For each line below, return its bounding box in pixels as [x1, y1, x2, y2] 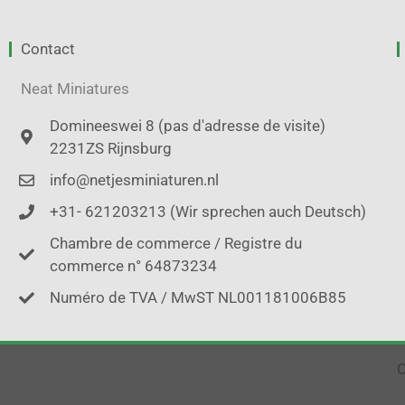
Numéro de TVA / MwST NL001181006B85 [50, 287, 347, 306]
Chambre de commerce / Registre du [50, 233, 303, 252]
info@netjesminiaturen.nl [50, 170, 220, 189]
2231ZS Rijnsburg [50, 138, 173, 157]
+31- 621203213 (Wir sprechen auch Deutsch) [50, 202, 367, 221]
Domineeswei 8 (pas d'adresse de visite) [50, 116, 326, 135]
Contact [21, 39, 75, 58]
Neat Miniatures [21, 79, 129, 98]
